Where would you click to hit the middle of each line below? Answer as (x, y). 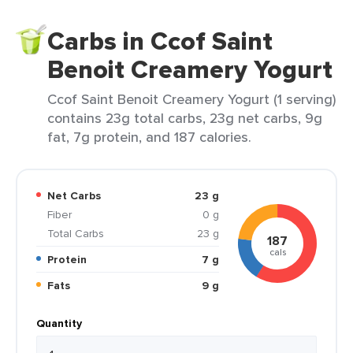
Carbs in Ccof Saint (160, 41)
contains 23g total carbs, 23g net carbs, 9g (185, 118)
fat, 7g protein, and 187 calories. (149, 137)
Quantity (59, 323)
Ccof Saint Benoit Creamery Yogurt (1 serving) (191, 99)
